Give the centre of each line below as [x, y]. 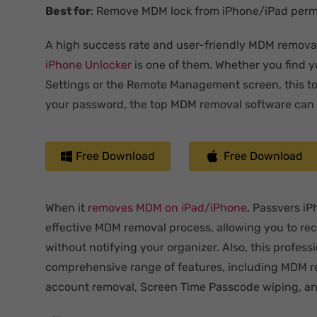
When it [65, 207]
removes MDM [125, 207]
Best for [68, 11]
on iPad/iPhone [204, 207]
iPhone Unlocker [88, 64]
